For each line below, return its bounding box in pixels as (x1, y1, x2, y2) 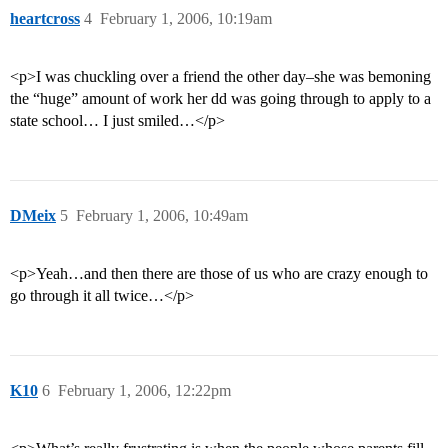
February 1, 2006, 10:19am (100, 10, 272, 28)
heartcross (10, 10, 80, 28)
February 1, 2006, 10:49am (76, 207, 248, 225)
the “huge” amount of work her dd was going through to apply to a (10, 90, 431, 108)
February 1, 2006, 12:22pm (58, 382, 231, 400)
